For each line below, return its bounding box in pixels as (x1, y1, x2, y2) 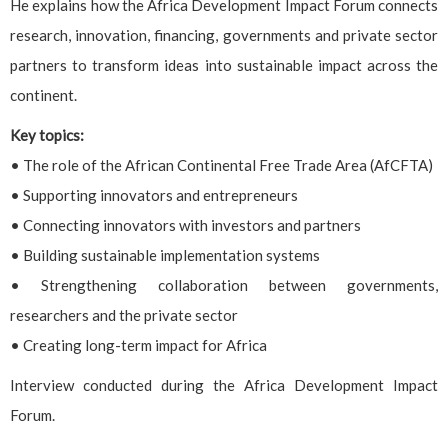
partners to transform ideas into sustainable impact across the (10, 55, 438, 74)
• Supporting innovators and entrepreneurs (10, 185, 298, 204)
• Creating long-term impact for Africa (10, 335, 267, 354)
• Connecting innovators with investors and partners (10, 215, 361, 234)
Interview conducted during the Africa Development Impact (10, 375, 438, 394)
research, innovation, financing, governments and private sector (10, 25, 438, 44)
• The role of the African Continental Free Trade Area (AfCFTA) (10, 155, 433, 174)
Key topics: (10, 125, 84, 144)
